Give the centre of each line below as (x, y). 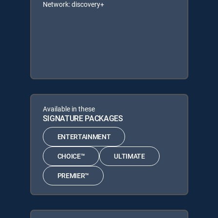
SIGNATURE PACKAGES (83, 118)
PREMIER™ (73, 175)
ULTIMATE (129, 156)
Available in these (69, 109)
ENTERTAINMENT (84, 136)
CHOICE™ (71, 156)
